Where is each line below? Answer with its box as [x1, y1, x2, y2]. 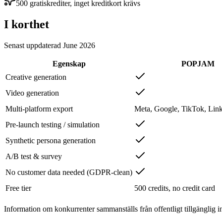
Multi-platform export [5, 104, 73, 113]
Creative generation [5, 72, 66, 81]
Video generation [5, 88, 59, 97]
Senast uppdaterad [4, 41, 61, 50]
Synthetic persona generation [5, 136, 96, 145]
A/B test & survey [5, 152, 62, 161]
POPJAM [181, 59, 215, 68]
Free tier [5, 183, 31, 192]
